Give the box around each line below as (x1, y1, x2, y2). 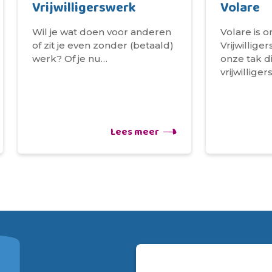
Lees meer (110, 124, 159, 140)
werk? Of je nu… (32, 53, 108, 65)
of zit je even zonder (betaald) (32, 39, 174, 52)
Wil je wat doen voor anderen (32, 26, 172, 38)
